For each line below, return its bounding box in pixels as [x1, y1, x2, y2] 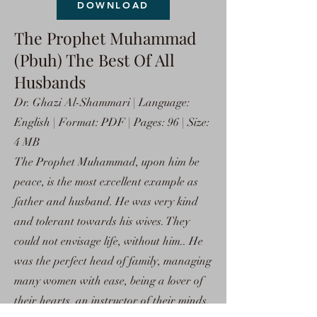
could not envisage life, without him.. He [14, 234, 203, 248]
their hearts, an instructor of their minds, [14, 294, 209, 308]
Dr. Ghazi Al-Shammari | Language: [14, 96, 190, 110]
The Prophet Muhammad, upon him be [14, 155, 200, 169]
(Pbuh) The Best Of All [14, 49, 175, 71]
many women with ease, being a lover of [14, 274, 203, 288]
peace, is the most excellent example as [14, 175, 198, 189]
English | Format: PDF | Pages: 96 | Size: [14, 115, 209, 129]
